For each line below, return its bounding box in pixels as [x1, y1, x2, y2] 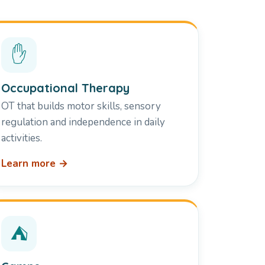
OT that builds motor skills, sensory [1, 99, 161, 114]
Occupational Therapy [1, 80, 130, 96]
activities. [1, 131, 43, 146]
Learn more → [1, 157, 69, 171]
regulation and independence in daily [1, 115, 166, 130]
